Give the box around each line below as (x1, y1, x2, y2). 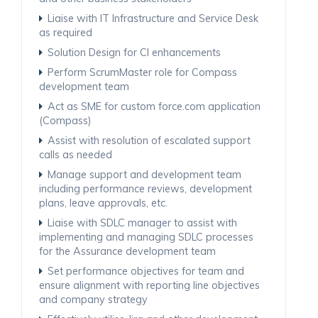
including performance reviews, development (39, 182, 252, 195)
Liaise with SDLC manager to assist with (48, 216, 237, 229)
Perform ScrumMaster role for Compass (48, 65, 237, 79)
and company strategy (39, 292, 148, 306)
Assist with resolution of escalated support (48, 133, 251, 147)
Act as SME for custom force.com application (48, 99, 261, 113)
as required (39, 26, 92, 39)
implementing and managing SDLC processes (39, 230, 253, 243)
